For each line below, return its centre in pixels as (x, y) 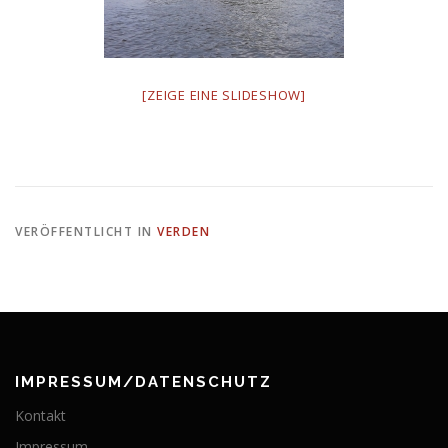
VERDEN (183, 231)
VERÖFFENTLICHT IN (86, 231)
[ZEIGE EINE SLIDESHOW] (224, 95)
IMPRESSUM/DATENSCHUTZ (143, 382)
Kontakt (40, 416)
